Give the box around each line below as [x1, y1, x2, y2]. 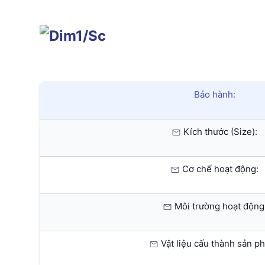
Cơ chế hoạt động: [180, 163, 258, 175]
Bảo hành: [193, 89, 235, 101]
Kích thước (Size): [181, 126, 257, 138]
